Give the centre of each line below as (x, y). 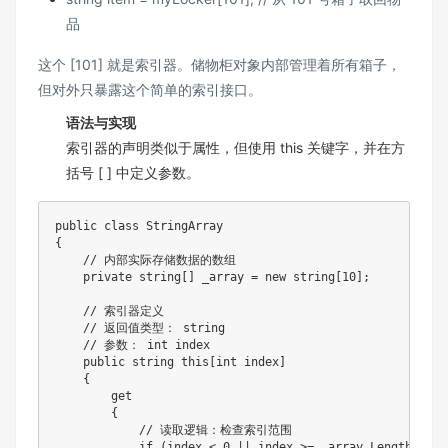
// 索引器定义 (123, 310)
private (107, 276)
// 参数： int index (146, 344)
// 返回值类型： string (154, 327)
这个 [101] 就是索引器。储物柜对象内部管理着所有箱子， (219, 64)
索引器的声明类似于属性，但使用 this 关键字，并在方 (235, 147)
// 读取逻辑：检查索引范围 (215, 429)
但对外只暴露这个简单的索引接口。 (150, 89)
